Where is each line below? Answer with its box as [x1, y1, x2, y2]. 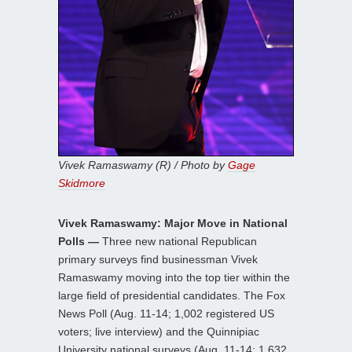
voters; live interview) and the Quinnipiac [58, 324, 259, 338]
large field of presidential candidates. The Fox [58, 288, 285, 302]
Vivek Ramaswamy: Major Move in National [58, 216, 288, 229]
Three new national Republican [99, 234, 257, 247]
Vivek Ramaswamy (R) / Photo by [58, 158, 228, 171]
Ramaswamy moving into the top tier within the [58, 270, 290, 284]
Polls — [58, 234, 99, 247]
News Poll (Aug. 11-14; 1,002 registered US [58, 306, 274, 320]
